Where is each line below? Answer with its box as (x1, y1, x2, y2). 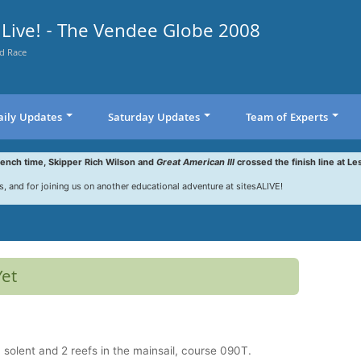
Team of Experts (245, 109, 328, 127)
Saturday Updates (107, 109, 200, 127)
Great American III (156, 156, 234, 168)
